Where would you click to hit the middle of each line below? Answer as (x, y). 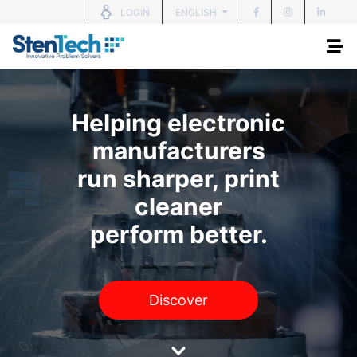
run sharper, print (178, 179)
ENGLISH (198, 12)
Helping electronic (178, 123)
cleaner (178, 207)
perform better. (178, 235)
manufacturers (178, 151)
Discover (178, 300)
